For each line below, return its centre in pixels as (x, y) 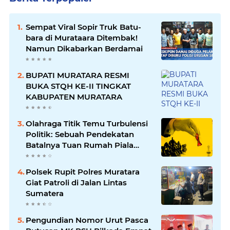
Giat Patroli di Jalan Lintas (76, 182)
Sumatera (45, 193)
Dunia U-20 (48, 156)
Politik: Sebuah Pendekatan (80, 134)
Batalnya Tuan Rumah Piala (80, 145)
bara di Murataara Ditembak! (82, 37)
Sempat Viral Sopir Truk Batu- (83, 27)
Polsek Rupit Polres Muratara (83, 171)
